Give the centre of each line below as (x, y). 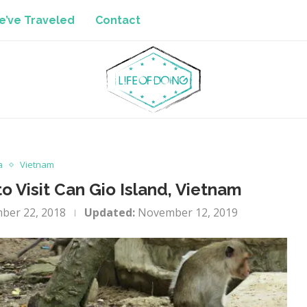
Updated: (110, 212)
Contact (118, 20)
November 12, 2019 (188, 212)
